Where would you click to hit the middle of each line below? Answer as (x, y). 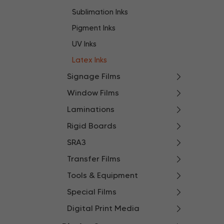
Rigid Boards (92, 126)
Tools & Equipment (102, 175)
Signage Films (94, 76)
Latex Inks (89, 60)
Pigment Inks (94, 28)
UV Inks (84, 44)
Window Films (93, 93)
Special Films (92, 192)
